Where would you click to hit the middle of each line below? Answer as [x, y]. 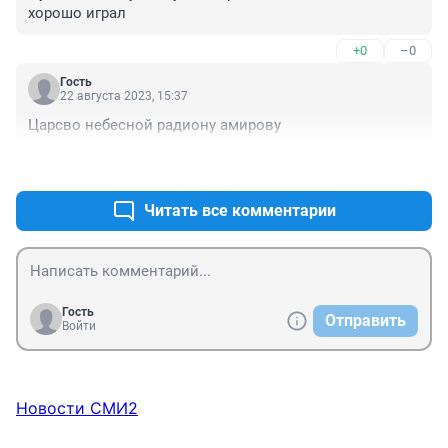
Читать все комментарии [240, 210]
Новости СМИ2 [77, 407]
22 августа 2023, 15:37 [124, 95]
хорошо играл [77, 12]
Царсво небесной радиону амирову [154, 124]
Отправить [365, 320]
